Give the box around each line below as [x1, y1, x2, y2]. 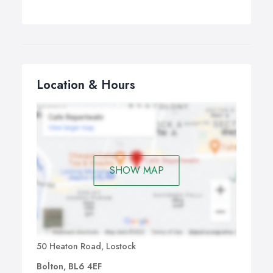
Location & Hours [37, 76, 135, 94]
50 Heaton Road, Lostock [37, 240, 136, 253]
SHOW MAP [109, 163, 164, 177]
